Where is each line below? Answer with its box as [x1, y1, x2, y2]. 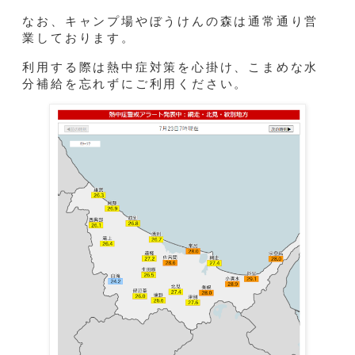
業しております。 [22, 29, 136, 47]
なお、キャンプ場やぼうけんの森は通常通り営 [22, 13, 319, 30]
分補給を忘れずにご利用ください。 [22, 74, 249, 92]
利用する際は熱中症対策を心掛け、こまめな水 [22, 58, 319, 75]
